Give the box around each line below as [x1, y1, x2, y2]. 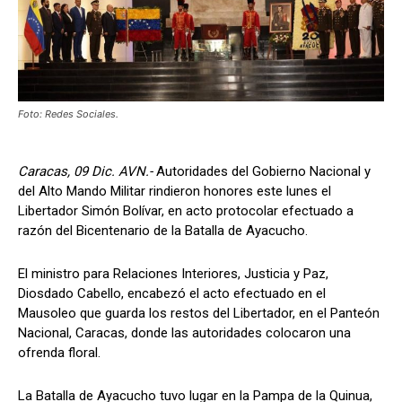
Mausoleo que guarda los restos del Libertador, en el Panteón [18, 305, 380, 322]
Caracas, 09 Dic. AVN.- [18, 163, 156, 180]
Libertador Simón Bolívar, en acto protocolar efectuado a [18, 203, 354, 220]
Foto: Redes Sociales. [18, 108, 118, 121]
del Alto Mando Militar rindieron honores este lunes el [18, 183, 331, 200]
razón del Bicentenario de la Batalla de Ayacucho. [18, 223, 308, 240]
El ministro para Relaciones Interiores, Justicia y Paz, [18, 266, 328, 283]
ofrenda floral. [18, 345, 100, 362]
